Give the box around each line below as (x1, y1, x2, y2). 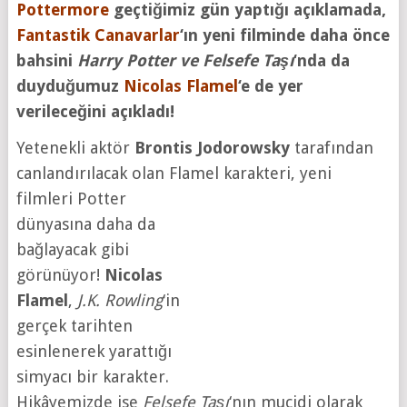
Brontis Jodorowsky (134, 138, 290, 158)
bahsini (15, 51, 77, 71)
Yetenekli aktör (15, 138, 134, 158)
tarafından (289, 138, 373, 158)
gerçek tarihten (15, 316, 133, 336)
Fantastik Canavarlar (15, 25, 180, 45)
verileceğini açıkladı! (15, 102, 179, 122)
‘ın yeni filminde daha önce (179, 25, 390, 45)
